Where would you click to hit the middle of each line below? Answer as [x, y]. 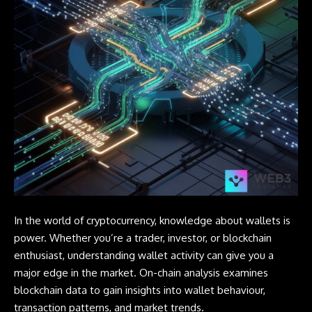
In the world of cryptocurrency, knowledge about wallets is [152, 220]
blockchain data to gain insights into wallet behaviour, [140, 290]
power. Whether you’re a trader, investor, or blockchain [143, 237]
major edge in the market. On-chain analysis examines [141, 272]
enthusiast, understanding [76, 255]
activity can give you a [221, 255]
